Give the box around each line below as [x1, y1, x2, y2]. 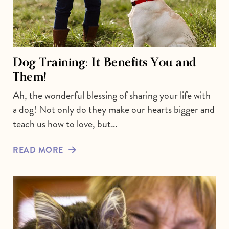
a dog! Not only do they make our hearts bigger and [13, 102, 215, 117]
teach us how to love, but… [13, 116, 117, 131]
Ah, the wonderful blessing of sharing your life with [13, 87, 211, 103]
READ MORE [13, 144, 63, 156]
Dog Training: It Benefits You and [13, 54, 196, 70]
